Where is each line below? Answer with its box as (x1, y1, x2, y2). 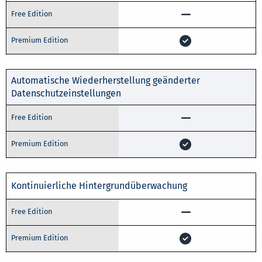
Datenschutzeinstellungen (11, 87, 121, 99)
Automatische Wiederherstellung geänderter (11, 74, 200, 86)
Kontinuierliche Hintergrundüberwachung (11, 180, 187, 191)
